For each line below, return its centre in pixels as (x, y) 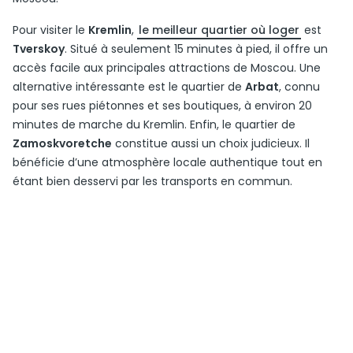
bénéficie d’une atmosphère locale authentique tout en (167, 162)
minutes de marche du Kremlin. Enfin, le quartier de (154, 124)
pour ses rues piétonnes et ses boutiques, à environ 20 (162, 106)
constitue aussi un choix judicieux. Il (211, 143)
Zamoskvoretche (62, 143)
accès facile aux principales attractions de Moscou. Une (167, 68)
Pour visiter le (50, 30)
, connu (299, 87)
